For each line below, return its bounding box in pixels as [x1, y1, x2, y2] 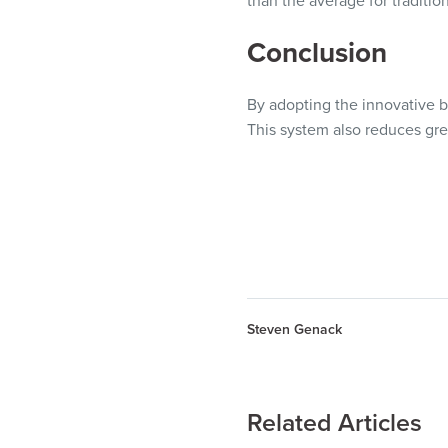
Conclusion [247, 36, 387, 70]
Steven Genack [247, 321, 342, 338]
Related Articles [247, 408, 422, 438]
